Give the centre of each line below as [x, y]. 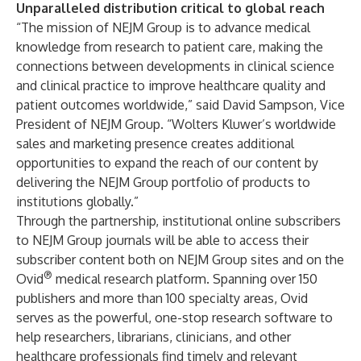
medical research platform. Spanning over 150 [185, 279]
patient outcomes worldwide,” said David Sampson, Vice [180, 105]
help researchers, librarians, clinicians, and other [154, 337]
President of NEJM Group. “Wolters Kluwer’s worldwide [176, 124]
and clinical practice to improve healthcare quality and [171, 85]
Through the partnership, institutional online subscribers [178, 221]
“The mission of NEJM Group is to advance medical [163, 27]
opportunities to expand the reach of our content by [167, 163]
